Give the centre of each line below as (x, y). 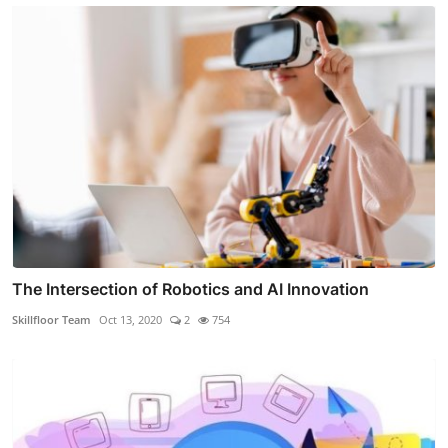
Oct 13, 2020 (130, 320)
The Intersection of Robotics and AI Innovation (190, 289)
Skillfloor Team (51, 320)
